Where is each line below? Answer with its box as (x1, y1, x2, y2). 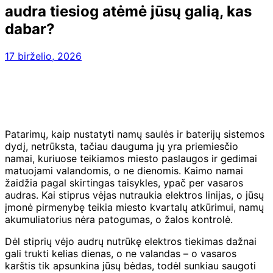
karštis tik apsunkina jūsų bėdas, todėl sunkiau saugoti (5, 259, 256, 272)
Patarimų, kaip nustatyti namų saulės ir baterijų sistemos (5, 127, 264, 140)
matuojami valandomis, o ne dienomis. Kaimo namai (5, 164, 243, 177)
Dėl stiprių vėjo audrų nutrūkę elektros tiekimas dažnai (5, 235, 257, 247)
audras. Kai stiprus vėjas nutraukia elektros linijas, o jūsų (5, 188, 264, 201)
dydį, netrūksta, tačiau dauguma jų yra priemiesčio (5, 140, 238, 152)
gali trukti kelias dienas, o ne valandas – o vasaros (5, 247, 236, 260)
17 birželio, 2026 (5, 49, 82, 62)
